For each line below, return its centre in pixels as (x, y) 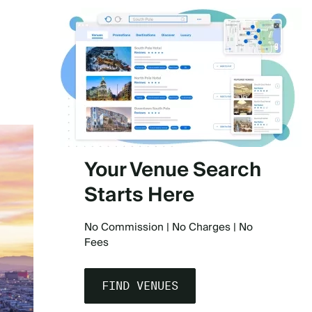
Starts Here (139, 196)
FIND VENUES (140, 286)
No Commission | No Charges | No (169, 227)
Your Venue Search (173, 171)
